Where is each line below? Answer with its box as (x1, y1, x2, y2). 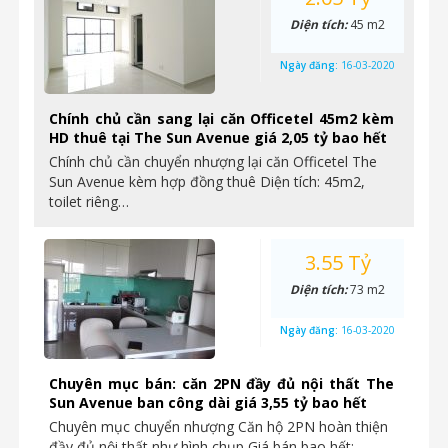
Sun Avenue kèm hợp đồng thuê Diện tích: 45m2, (49, 172, 365, 191)
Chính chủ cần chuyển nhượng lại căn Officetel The (49, 152, 377, 171)
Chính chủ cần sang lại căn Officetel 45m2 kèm (49, 109, 394, 128)
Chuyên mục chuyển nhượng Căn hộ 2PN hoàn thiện (49, 417, 388, 436)
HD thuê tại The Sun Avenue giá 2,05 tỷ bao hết (49, 128, 387, 147)
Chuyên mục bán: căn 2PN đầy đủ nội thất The (49, 374, 394, 393)
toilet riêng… (49, 192, 129, 211)
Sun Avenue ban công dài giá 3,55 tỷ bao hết (49, 393, 367, 412)
